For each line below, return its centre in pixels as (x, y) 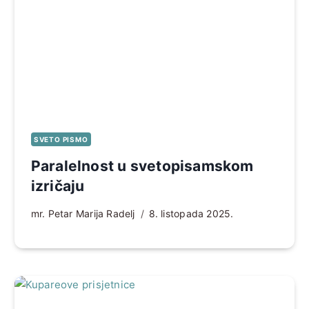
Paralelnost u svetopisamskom (142, 166)
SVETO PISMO (61, 139)
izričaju (58, 186)
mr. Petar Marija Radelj (83, 213)
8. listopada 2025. (191, 213)
